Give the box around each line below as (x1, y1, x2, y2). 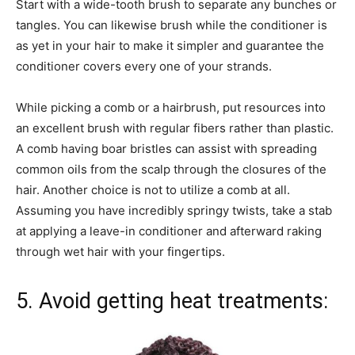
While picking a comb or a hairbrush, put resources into (16, 99, 326, 115)
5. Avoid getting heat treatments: (16, 288, 334, 314)
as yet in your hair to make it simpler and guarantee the (16, 37, 324, 53)
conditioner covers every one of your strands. (16, 58, 272, 74)
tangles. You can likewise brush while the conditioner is (16, 17, 327, 32)
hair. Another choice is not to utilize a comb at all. (16, 181, 290, 197)
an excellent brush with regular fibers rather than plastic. (16, 120, 334, 136)
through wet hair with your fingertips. (16, 243, 225, 259)
